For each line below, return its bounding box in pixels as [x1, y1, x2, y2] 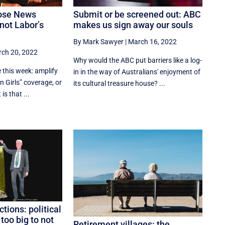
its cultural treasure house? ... [73, 79, 166, 88]
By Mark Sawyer [73, 38, 124, 46]
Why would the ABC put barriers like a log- [73, 56, 202, 65]
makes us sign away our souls [73, 20, 193, 31]
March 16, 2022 [128, 38, 177, 46]
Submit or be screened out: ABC [73, 9, 201, 20]
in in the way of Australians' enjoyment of [73, 68, 201, 76]
